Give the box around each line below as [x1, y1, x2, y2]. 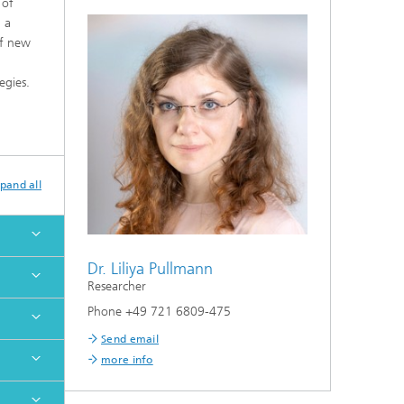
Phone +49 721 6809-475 [87, 304, 231, 319]
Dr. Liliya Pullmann [87, 259, 213, 279]
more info [101, 353, 153, 366]
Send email [101, 333, 159, 345]
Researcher [87, 279, 146, 294]
